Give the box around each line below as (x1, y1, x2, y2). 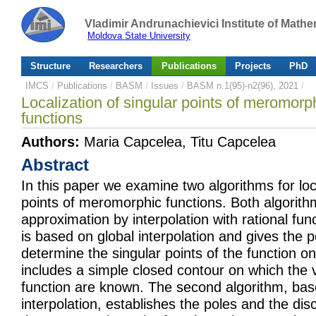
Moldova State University (87, 30, 190, 41)
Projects (234, 61, 271, 71)
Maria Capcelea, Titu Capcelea (80, 134, 276, 150)
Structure (30, 61, 71, 71)
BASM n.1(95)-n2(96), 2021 (187, 80, 298, 91)
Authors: (21, 134, 80, 150)
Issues (151, 80, 178, 91)
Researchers (89, 61, 143, 71)
